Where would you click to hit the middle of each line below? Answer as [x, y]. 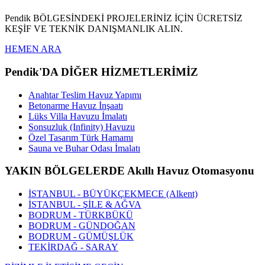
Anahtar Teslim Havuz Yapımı [85, 95]
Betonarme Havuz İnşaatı [76, 105]
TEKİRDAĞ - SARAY [73, 247]
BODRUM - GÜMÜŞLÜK [81, 237]
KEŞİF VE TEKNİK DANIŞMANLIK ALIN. [94, 29]
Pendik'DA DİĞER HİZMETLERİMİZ [101, 72]
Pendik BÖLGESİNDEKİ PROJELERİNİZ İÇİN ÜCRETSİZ [124, 18]
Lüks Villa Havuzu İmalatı [78, 116]
